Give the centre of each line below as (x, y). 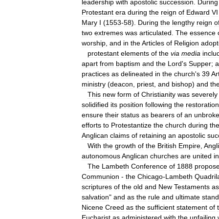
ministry (94, 84)
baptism (128, 64)
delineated (137, 74)
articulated (155, 33)
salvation (95, 197)
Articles (153, 43)
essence (203, 33)
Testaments (192, 187)
